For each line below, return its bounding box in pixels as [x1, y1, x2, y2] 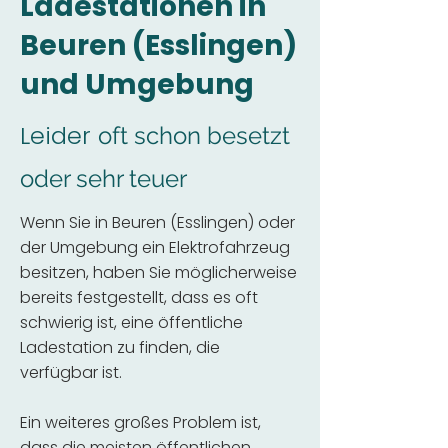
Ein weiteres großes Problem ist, [20, 411, 261, 434]
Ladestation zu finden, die [20, 336, 220, 359]
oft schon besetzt [98, 121, 290, 150]
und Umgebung [20, 65, 254, 104]
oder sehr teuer [20, 164, 187, 193]
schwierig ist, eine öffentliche [20, 311, 243, 334]
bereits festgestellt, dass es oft [20, 286, 258, 309]
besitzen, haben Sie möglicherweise [20, 261, 297, 284]
